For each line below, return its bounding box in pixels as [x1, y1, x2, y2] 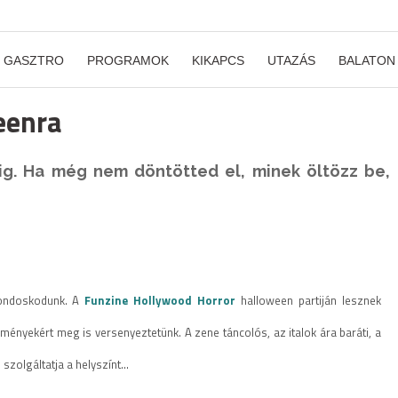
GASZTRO [4, 53, 64, 68]
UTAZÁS [267, 53, 315, 68]
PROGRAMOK [87, 53, 169, 68]
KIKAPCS [192, 53, 244, 68]
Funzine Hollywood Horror [84, 291, 236, 310]
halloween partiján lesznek [241, 291, 382, 310]
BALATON [338, 53, 395, 68]
